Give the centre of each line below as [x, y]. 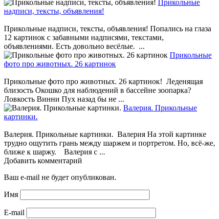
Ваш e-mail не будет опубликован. [60, 177]
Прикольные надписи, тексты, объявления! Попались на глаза [108, 28]
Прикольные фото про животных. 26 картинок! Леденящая [103, 81]
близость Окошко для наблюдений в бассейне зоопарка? [100, 90]
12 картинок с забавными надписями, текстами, [84, 37]
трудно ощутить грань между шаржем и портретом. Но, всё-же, [109, 143]
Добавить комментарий [43, 160]
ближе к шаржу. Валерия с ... [55, 152]
